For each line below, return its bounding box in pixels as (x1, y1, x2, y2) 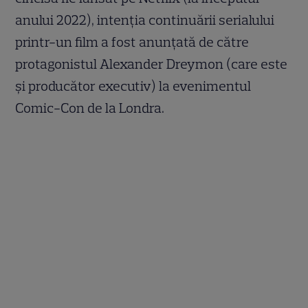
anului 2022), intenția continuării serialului (15, 11, 275, 28)
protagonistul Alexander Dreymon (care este (15, 55, 288, 72)
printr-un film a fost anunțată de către (15, 33, 250, 50)
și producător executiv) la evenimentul (15, 77, 252, 94)
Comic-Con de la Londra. (15, 99, 165, 116)
